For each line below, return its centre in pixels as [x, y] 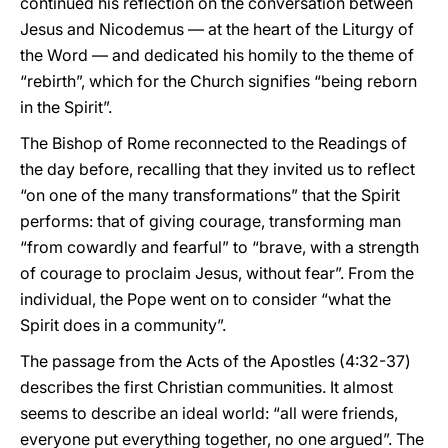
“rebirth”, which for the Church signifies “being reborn [218, 81]
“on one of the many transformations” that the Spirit [210, 195]
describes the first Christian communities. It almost [206, 387]
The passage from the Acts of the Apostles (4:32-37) [215, 361]
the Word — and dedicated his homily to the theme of [217, 55]
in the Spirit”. [66, 107]
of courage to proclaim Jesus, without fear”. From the [217, 273]
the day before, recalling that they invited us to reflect [217, 169]
